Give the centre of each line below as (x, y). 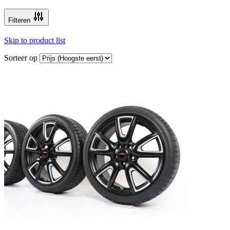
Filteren (19, 20)
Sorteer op (22, 57)
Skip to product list (35, 40)
